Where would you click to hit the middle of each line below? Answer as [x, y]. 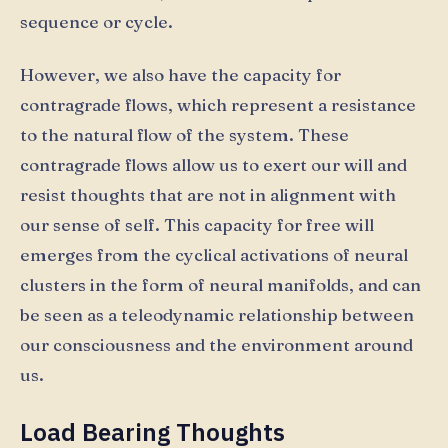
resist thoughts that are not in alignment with [208, 195]
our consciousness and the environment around [216, 345]
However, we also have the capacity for [180, 75]
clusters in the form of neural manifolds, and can [220, 285]
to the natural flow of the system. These [184, 135]
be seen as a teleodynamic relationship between [217, 315]
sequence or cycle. [96, 21]
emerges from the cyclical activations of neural [214, 255]
